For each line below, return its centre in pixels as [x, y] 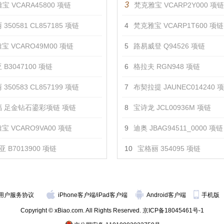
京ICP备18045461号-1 [173, 210]
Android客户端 [167, 195]
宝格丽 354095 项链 [169, 148]
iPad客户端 [112, 195]
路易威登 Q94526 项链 [169, 46]
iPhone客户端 [77, 195]
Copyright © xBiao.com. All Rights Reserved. [81, 210]
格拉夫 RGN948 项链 [167, 66]
